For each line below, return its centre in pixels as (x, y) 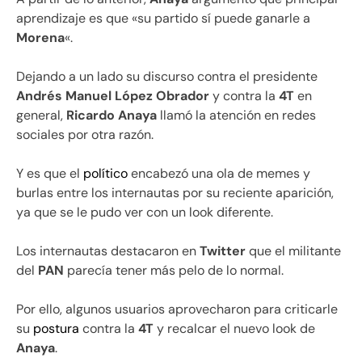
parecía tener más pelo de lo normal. (174, 270)
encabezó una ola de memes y (219, 173)
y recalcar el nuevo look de (234, 328)
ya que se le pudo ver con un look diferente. (145, 212)
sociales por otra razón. (85, 134)
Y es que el (50, 173)
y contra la (244, 95)
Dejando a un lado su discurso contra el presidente (167, 76)
